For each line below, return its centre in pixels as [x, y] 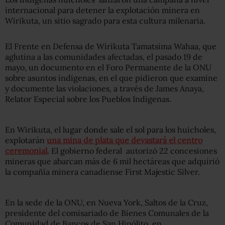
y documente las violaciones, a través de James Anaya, [104, 88]
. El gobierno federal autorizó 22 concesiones [132, 151]
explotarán [26, 140]
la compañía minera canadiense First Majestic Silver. [102, 172]
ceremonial [26, 151]
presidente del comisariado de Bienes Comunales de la [107, 213]
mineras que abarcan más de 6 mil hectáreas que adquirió [112, 161]
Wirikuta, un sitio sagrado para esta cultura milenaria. [105, 21]
